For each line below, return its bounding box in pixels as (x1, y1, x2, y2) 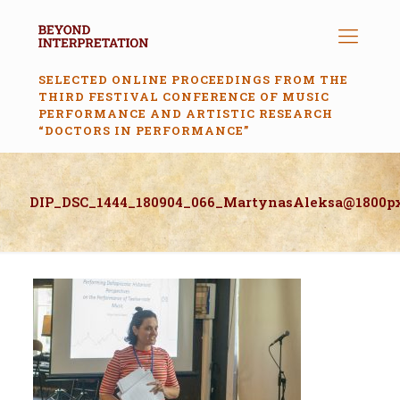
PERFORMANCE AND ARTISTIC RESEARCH (38, 105, 333, 121)
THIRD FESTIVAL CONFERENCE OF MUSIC (38, 88, 329, 104)
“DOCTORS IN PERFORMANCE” (38, 122, 249, 138)
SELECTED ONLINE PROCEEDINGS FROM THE (38, 71, 348, 87)
